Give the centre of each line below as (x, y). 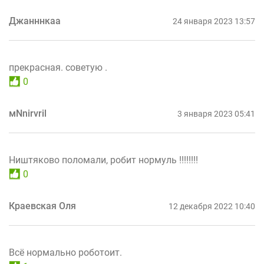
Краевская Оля (42, 206)
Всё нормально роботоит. (65, 252)
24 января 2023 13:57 (214, 21)
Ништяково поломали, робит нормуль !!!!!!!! (103, 160)
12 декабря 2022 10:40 (212, 206)
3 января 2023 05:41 (216, 113)
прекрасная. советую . (58, 67)
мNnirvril (28, 113)
